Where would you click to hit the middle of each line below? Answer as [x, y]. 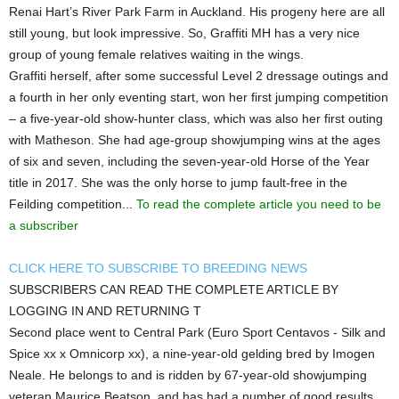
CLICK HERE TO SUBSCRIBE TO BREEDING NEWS [158, 269]
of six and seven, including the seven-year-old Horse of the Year [189, 162]
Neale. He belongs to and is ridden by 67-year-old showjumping [188, 375]
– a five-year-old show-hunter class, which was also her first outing [196, 119]
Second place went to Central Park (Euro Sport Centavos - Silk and [197, 333]
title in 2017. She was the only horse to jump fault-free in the [178, 183]
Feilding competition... [73, 204]
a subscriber [44, 226]
